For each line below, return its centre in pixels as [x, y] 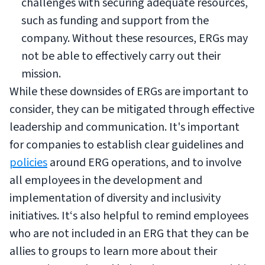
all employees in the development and [106, 180]
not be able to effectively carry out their [121, 56]
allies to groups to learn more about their [113, 251]
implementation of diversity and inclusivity [115, 198]
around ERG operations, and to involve [144, 163]
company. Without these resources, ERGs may [135, 38]
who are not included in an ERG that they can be [129, 234]
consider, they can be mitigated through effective [132, 109]
